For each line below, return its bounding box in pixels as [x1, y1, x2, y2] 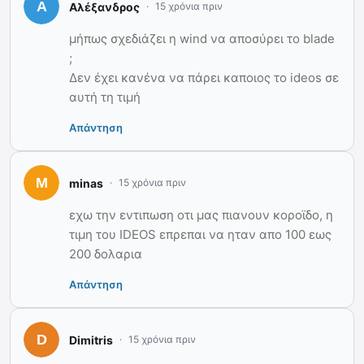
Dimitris [69, 332, 113, 347]
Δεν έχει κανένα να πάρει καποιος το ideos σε [69, 70, 339, 86]
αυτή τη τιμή [69, 89, 141, 106]
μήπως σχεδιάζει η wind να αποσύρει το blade [69, 31, 335, 47]
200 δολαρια [69, 246, 142, 262]
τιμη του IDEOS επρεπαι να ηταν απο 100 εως [69, 227, 331, 243]
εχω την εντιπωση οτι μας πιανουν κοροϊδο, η [69, 207, 333, 223]
